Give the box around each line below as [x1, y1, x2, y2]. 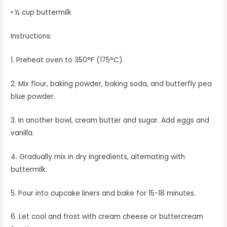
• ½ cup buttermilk [11, 8, 72, 18]
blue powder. [11, 91, 56, 101]
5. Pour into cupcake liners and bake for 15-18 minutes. [11, 188, 196, 198]
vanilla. [11, 128, 34, 138]
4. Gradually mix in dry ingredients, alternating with [11, 152, 185, 162]
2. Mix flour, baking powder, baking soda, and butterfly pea [11, 79, 212, 89]
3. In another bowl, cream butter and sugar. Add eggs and [11, 115, 210, 125]
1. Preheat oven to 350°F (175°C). [11, 55, 125, 65]
